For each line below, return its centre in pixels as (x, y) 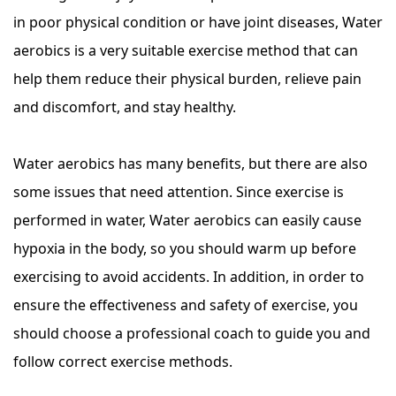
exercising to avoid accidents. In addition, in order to (189, 277)
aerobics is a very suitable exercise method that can (186, 50)
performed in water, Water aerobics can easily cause (187, 220)
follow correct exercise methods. (123, 362)
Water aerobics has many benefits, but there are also (190, 164)
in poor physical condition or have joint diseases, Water (198, 22)
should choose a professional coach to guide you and (192, 333)
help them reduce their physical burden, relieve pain (187, 79)
